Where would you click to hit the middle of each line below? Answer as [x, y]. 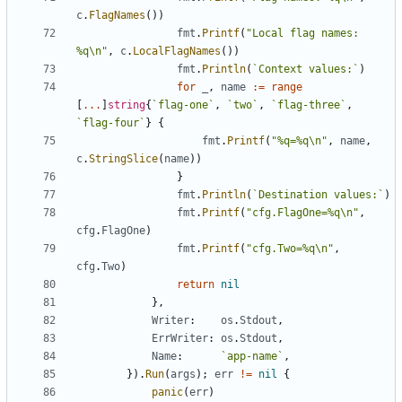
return [196, 285]
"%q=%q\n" [299, 141]
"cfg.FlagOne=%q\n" [302, 213]
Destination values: [318, 195]
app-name [252, 357]
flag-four [111, 123]
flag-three [309, 105]
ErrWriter [180, 339]
